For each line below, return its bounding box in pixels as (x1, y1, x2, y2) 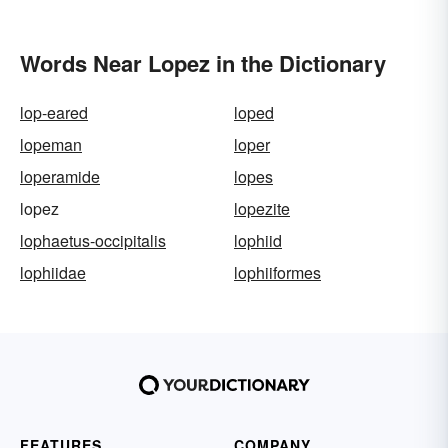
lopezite (234, 197, 290, 221)
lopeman (20, 133, 82, 157)
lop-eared (20, 101, 88, 125)
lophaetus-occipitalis (20, 229, 166, 253)
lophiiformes (234, 261, 321, 285)
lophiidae (20, 261, 86, 285)
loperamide (20, 165, 100, 189)
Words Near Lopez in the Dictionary (20, 47, 386, 80)
